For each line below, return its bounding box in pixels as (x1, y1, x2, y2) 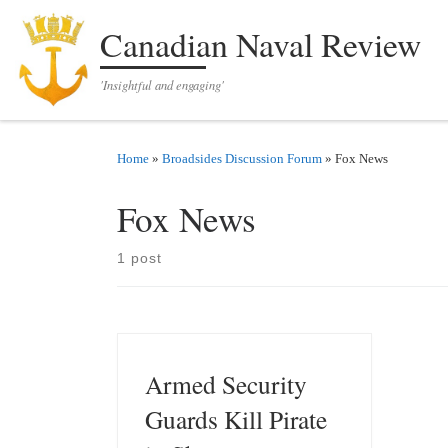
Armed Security (144, 366, 307, 401)
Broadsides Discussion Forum (162, 150, 322, 166)
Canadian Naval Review (100, 21, 422, 67)
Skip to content (27, 19, 120, 35)
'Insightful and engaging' (100, 75, 225, 93)
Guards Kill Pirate (144, 401, 327, 436)
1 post (117, 249, 162, 266)
